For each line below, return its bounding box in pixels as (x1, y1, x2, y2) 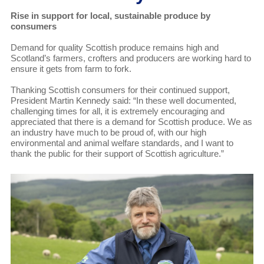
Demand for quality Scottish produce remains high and (10, 42, 219, 53)
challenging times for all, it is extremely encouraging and (10, 106, 225, 117)
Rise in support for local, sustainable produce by (10, 11, 210, 21)
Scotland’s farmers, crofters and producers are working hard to (10, 53, 251, 64)
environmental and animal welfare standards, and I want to (10, 138, 233, 148)
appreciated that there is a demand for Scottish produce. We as (10, 117, 252, 127)
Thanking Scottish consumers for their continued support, (10, 85, 230, 95)
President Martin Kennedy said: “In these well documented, (10, 95, 236, 106)
